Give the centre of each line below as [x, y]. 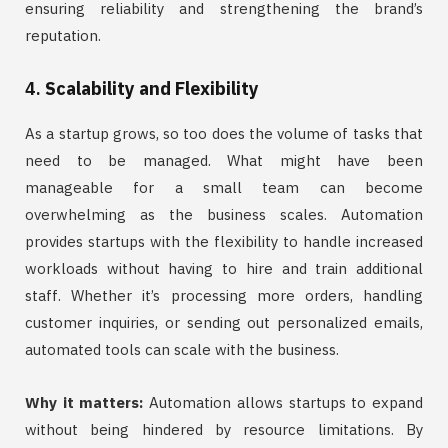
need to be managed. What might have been [224, 161]
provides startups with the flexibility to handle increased [224, 242]
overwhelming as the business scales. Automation [224, 215]
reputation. [63, 36]
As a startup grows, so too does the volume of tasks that [224, 134]
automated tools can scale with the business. [182, 350]
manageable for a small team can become [224, 188]
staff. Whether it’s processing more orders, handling [224, 296]
